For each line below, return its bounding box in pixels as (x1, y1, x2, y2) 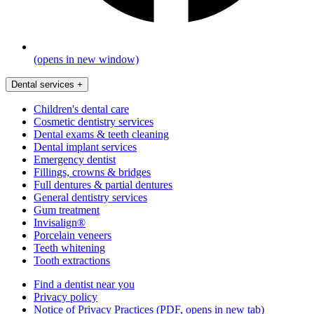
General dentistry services (34, 191, 147, 203)
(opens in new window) (34, 53, 139, 65)
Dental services (11, 78, 74, 90)
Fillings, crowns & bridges (34, 165, 151, 178)
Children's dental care (34, 102, 129, 115)
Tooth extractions (34, 254, 110, 266)
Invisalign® (34, 216, 86, 228)
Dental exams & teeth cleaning (34, 128, 169, 140)
